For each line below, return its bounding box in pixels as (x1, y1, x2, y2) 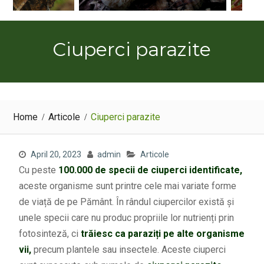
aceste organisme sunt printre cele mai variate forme (18, 180, 236, 192)
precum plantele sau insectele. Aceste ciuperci (31, 243, 226, 255)
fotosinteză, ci (18, 227, 81, 239)
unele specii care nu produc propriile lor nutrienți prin (18, 212, 234, 223)
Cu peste (18, 164, 58, 176)
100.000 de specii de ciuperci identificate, (58, 164, 242, 176)
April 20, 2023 (30, 149, 81, 159)
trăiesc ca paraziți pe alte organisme (80, 227, 245, 239)
